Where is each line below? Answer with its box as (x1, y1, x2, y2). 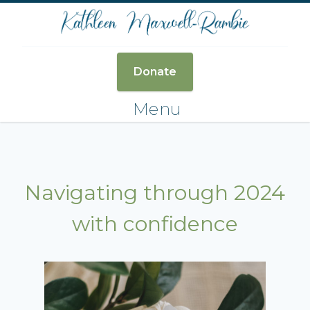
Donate (134, 65, 176, 79)
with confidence (72, 211, 238, 237)
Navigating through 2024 (25, 180, 285, 206)
